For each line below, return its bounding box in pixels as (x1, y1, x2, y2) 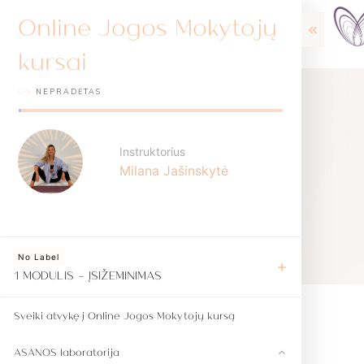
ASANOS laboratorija (14, 345, 119, 358)
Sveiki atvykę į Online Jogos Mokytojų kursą (14, 309, 235, 322)
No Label (18, 252, 59, 262)
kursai (18, 45, 87, 75)
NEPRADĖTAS (36, 87, 102, 96)
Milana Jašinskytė (119, 162, 229, 179)
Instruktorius (119, 145, 186, 158)
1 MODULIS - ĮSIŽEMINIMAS (14, 267, 162, 282)
